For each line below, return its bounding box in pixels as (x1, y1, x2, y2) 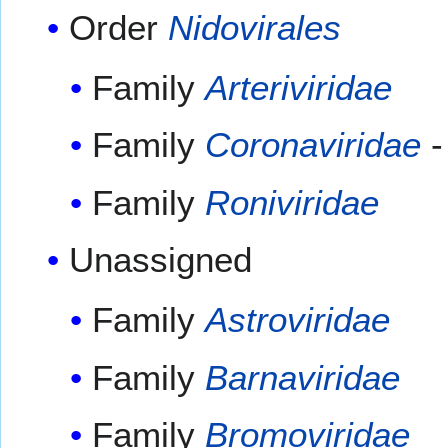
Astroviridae (204, 300, 390, 340)
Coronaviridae (204, 125, 421, 165)
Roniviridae (204, 182, 379, 222)
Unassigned (69, 240, 253, 280)
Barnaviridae (204, 357, 400, 397)
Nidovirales (168, 7, 342, 47)
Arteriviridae (204, 67, 392, 107)
